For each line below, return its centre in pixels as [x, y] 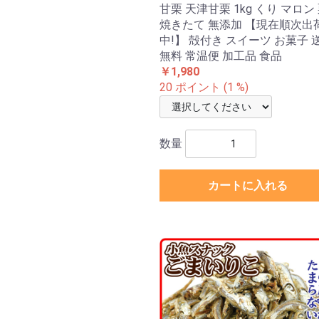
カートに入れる [248, 186]
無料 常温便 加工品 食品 [221, 56]
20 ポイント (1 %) [204, 88]
